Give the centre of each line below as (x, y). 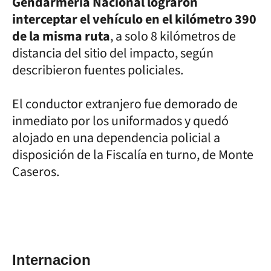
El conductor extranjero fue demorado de (125, 104)
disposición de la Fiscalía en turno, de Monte (133, 155)
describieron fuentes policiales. (99, 70)
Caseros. (36, 171)
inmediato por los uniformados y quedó (120, 121)
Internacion (51, 260)
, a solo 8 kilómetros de (173, 36)
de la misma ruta (61, 36)
